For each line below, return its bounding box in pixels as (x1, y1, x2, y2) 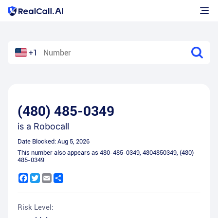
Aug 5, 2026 (57, 138, 90, 145)
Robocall (34, 121, 69, 131)
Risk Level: (18, 203, 54, 212)
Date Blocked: (18, 138, 57, 145)
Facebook (28, 173, 58, 181)
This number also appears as (18, 149, 100, 156)
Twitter (40, 173, 62, 181)
